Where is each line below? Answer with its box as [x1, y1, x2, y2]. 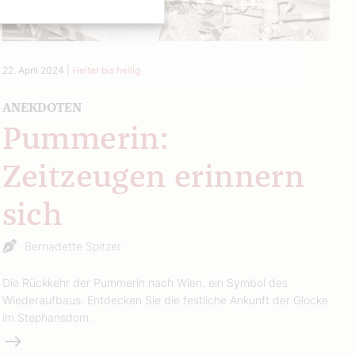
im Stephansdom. [2, 310, 92, 324]
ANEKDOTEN [2, 101, 82, 114]
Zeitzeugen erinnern [2, 162, 305, 194]
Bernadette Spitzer [24, 239, 121, 253]
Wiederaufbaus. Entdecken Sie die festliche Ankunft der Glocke [2, 292, 328, 307]
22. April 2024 [2, 63, 64, 76]
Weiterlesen [2, 332, 71, 349]
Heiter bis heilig [71, 63, 140, 76]
